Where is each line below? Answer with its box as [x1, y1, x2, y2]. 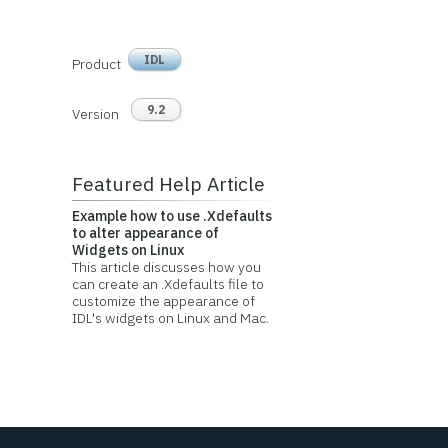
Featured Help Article [71, 171, 265, 197]
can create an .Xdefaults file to [71, 275, 264, 294]
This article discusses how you [71, 258, 261, 277]
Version [71, 105, 119, 124]
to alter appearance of [71, 224, 219, 243]
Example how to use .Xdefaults [71, 207, 272, 226]
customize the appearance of [71, 292, 255, 311]
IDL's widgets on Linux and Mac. [71, 309, 269, 328]
